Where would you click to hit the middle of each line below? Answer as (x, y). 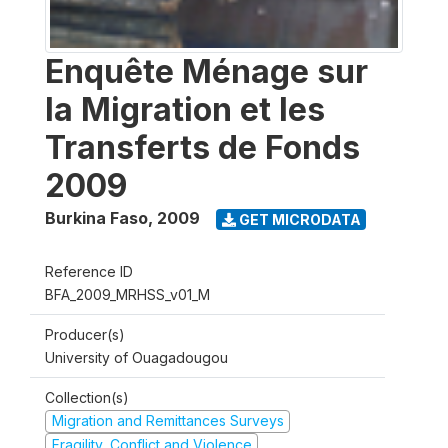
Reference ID (89, 271)
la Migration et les (185, 109)
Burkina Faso (96, 218)
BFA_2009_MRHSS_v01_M (127, 294)
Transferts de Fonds (202, 147)
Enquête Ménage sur (206, 71)
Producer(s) (85, 334)
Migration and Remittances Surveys (167, 420)
